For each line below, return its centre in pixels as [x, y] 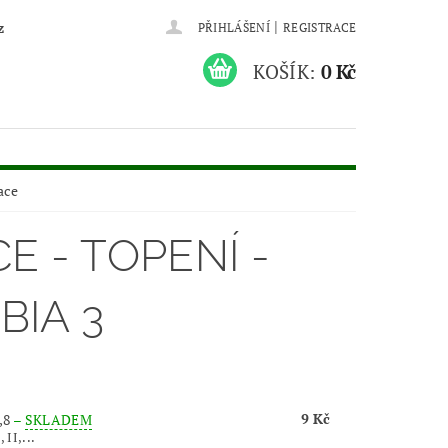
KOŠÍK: [284, 71]
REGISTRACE [319, 27]
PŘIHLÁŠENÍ [233, 27]
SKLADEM [58, 419]
